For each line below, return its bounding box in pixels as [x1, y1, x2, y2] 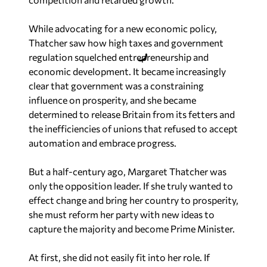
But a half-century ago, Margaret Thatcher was [29, 166, 226, 177]
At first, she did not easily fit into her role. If [29, 252, 210, 263]
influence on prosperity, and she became [29, 94, 196, 105]
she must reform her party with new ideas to [29, 209, 215, 220]
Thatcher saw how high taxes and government [29, 37, 223, 48]
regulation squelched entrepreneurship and [29, 51, 209, 63]
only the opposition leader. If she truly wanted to [29, 180, 233, 191]
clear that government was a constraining [29, 80, 204, 91]
